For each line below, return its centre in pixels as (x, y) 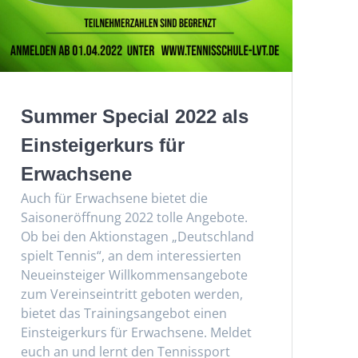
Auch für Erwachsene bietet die (114, 199)
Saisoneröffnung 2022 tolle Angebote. (134, 218)
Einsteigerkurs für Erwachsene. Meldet (136, 333)
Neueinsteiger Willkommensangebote (134, 275)
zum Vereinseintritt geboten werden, (131, 294)
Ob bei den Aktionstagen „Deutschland (137, 237)
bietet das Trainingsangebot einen (123, 314)
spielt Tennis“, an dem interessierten (131, 256)
